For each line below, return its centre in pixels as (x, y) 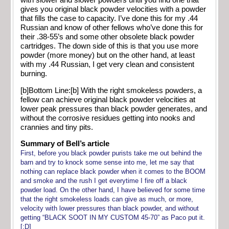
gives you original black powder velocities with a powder (113, 9)
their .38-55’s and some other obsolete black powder (107, 37)
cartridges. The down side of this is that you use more (109, 46)
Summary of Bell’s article (65, 144)
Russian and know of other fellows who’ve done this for (112, 28)
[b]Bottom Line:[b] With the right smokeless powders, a (111, 90)
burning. (34, 74)
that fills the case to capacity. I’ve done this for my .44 (109, 19)
